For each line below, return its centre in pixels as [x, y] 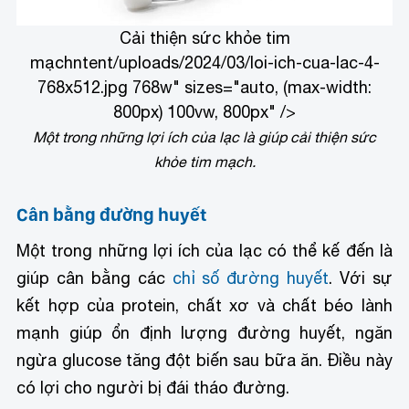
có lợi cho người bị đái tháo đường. [153, 387]
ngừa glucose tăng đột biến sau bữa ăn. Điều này [204, 360]
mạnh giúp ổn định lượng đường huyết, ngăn [204, 332]
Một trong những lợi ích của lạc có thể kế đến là [204, 250]
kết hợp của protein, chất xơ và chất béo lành [204, 305]
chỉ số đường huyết [251, 278]
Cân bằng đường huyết [112, 214]
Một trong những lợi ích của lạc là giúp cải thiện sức [204, 136]
